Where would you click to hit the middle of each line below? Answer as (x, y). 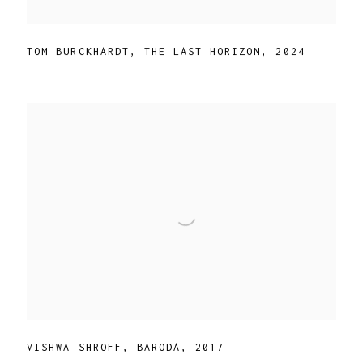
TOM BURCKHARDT (78, 52)
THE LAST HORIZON (203, 52)
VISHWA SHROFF (75, 348)
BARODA (159, 348)
